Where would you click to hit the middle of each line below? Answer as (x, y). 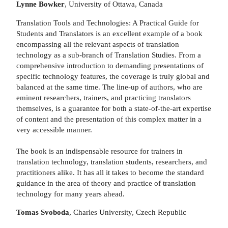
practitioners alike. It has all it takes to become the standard (110, 172)
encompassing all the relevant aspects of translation (98, 44)
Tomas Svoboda (43, 212)
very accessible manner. (54, 129)
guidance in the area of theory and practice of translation (106, 183)
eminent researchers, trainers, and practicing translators (104, 97)
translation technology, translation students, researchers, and (112, 161)
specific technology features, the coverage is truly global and (113, 76)
